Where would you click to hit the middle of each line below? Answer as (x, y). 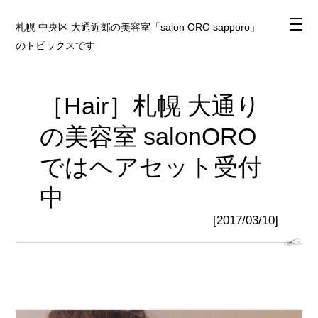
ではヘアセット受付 (151, 167)
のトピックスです (56, 46)
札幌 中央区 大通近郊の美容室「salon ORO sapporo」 (138, 27)
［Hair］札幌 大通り (150, 106)
